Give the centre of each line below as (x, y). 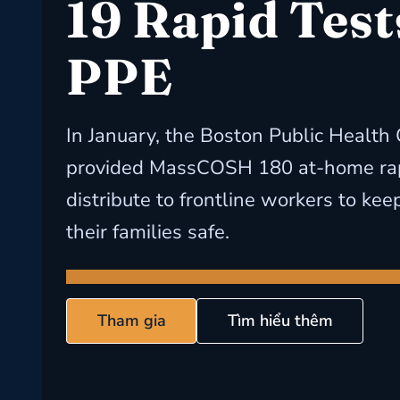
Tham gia (131, 321)
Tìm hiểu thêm (280, 321)
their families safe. (147, 232)
